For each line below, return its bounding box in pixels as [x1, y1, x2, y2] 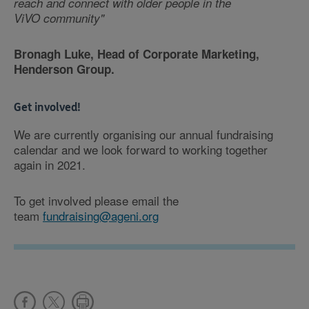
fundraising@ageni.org [43, 207, 159, 224]
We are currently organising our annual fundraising [14, 126, 273, 143]
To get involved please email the [14, 192, 179, 209]
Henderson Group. [14, 61, 114, 77]
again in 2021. [14, 156, 89, 173]
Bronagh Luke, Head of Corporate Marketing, [14, 46, 259, 62]
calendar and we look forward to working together [14, 141, 268, 158]
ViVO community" [14, 10, 104, 26]
